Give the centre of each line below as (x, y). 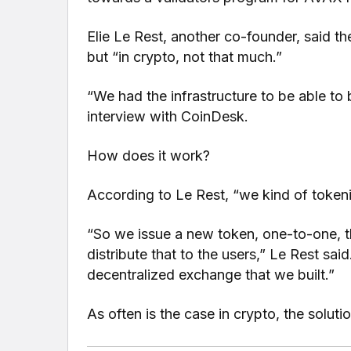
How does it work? (149, 155)
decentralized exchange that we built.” (211, 274)
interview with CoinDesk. (168, 116)
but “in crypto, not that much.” (185, 56)
